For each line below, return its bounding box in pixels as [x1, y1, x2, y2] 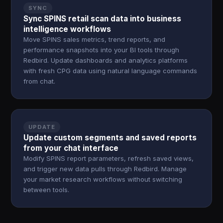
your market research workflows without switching [23, 175, 183, 183]
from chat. [23, 77, 56, 85]
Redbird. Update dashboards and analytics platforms [23, 56, 188, 64]
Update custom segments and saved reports [23, 133, 197, 142]
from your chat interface [23, 143, 119, 153]
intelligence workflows [23, 24, 111, 34]
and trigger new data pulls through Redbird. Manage [23, 165, 187, 173]
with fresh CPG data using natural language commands [23, 67, 198, 75]
